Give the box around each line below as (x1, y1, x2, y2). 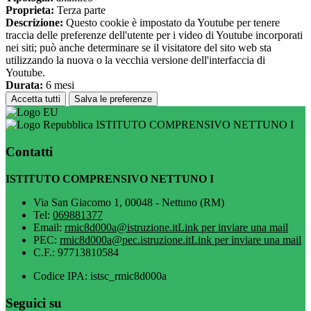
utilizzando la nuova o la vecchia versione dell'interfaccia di (6, 54, 265, 67)
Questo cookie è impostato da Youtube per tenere (63, 17, 280, 29)
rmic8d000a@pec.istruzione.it (60, 233, 191, 246)
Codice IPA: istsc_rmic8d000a (33, 269, 167, 282)
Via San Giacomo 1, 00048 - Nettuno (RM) (33, 196, 224, 208)
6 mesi (43, 79, 74, 92)
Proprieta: (6, 4, 54, 17)
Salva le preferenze (74, 94, 152, 105)
